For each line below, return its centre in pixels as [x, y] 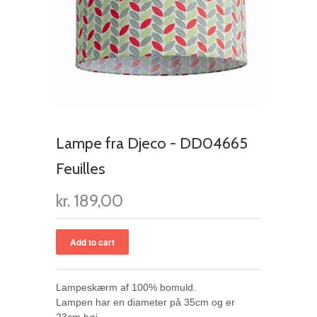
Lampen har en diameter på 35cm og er [145, 302]
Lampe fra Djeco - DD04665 [152, 143]
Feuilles [81, 169]
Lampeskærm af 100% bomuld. [126, 287]
